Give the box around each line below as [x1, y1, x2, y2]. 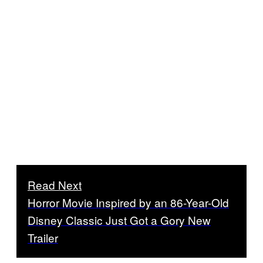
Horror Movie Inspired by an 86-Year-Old [28, 194, 229, 210]
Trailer [28, 229, 58, 245]
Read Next [28, 176, 82, 193]
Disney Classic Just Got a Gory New [28, 211, 211, 228]
